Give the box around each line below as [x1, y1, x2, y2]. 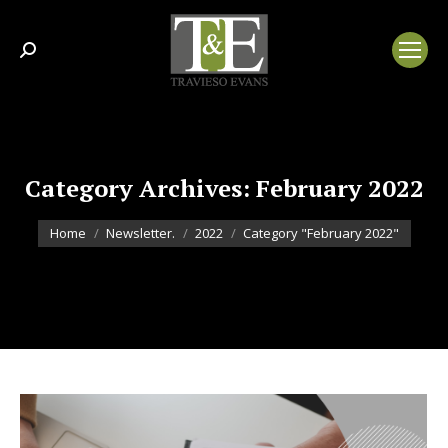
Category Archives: [24, 172, 256, 204]
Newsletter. [105, 224, 175, 242]
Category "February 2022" [242, 224, 399, 242]
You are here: [37, 209, 130, 229]
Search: [20, 45, 69, 66]
